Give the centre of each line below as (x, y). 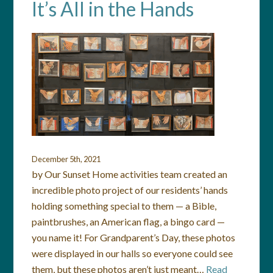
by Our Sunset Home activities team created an (130, 174)
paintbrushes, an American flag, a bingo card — (129, 222)
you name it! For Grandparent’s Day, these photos (134, 237)
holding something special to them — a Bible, (124, 206)
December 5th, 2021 (66, 159)
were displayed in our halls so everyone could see (133, 253)
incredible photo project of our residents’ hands (130, 190)
